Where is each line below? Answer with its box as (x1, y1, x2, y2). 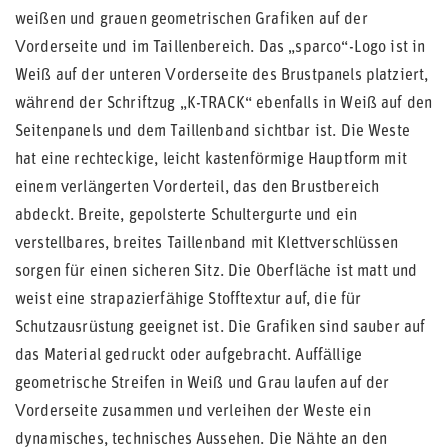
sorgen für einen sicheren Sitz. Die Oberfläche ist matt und (15, 264, 418, 280)
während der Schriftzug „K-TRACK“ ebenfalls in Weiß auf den (15, 96, 433, 112)
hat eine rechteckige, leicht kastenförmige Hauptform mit (15, 152, 407, 168)
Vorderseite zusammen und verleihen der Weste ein (15, 404, 371, 420)
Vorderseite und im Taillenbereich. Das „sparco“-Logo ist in (15, 40, 426, 56)
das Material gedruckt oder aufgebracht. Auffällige (15, 348, 363, 364)
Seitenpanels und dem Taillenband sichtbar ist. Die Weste (15, 124, 410, 140)
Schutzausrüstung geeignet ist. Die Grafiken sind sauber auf (15, 320, 426, 336)
